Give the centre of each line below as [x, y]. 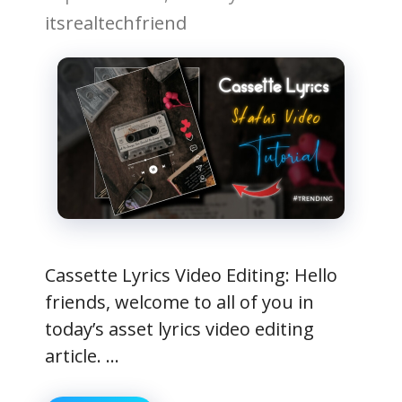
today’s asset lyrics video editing [179, 329]
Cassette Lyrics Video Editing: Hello [191, 275]
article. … [82, 356]
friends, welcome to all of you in [179, 302]
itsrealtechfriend [116, 23]
